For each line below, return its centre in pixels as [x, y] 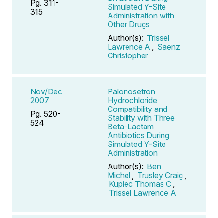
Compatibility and [137, 109]
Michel [119, 175]
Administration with [141, 15]
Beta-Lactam [131, 126]
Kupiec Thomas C [140, 184]
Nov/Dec [46, 91]
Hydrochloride [132, 100]
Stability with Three [141, 118]
